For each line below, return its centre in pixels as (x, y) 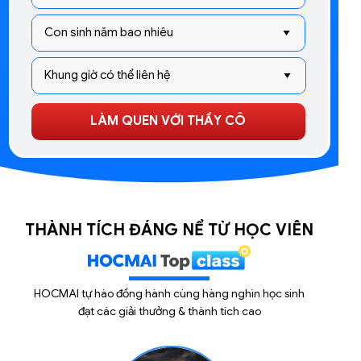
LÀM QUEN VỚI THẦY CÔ (168, 121)
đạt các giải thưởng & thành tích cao (169, 311)
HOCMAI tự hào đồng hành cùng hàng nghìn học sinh (170, 293)
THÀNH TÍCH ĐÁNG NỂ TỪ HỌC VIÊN (170, 230)
